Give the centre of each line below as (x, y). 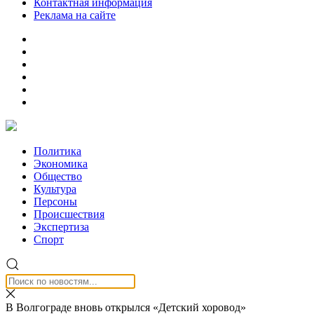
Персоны (55, 202)
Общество (58, 176)
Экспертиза (61, 227)
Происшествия (69, 214)
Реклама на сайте (75, 15)
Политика (57, 151)
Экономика (61, 164)
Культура (55, 189)
